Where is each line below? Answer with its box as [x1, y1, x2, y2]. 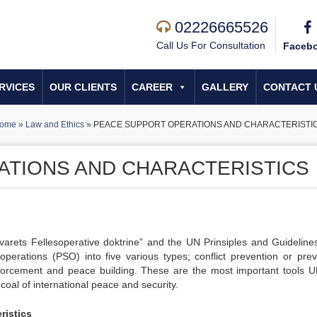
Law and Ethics [25, 120, 84, 129]
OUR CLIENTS [50, 81, 117, 93]
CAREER [132, 81, 173, 93]
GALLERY [202, 81, 248, 93]
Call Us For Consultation [156, 40, 265, 51]
